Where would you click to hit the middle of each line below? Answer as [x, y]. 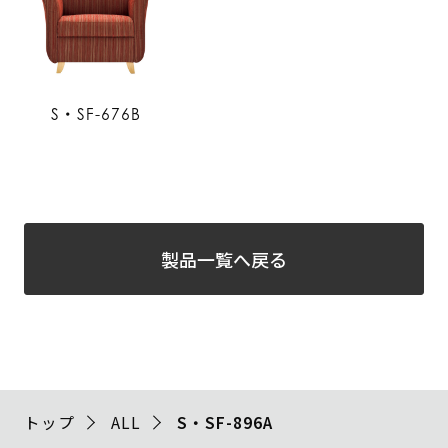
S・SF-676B [95, 114]
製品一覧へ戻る [223, 259]
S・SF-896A [224, 422]
